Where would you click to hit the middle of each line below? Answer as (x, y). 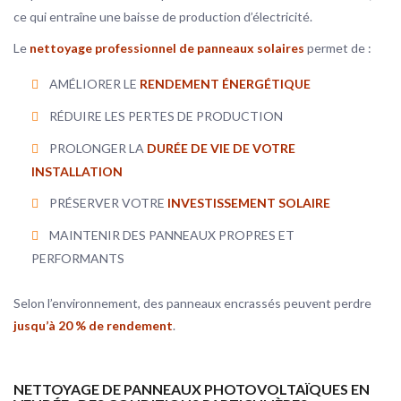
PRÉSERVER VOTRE (108, 202)
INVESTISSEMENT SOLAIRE (249, 202)
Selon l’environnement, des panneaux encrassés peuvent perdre (192, 303)
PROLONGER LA (98, 148)
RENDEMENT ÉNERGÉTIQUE (225, 83)
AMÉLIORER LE (94, 83)
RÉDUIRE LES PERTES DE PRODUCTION (166, 115)
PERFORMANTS (78, 258)
